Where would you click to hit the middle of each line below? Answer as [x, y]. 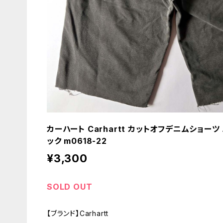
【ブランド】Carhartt [78, 213]
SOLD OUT [70, 187]
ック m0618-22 [77, 141]
